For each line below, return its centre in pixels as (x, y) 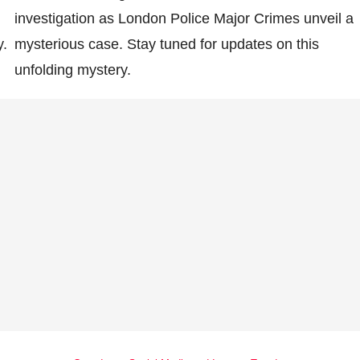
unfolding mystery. (72, 70)
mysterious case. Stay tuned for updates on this (166, 45)
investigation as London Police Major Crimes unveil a (184, 19)
